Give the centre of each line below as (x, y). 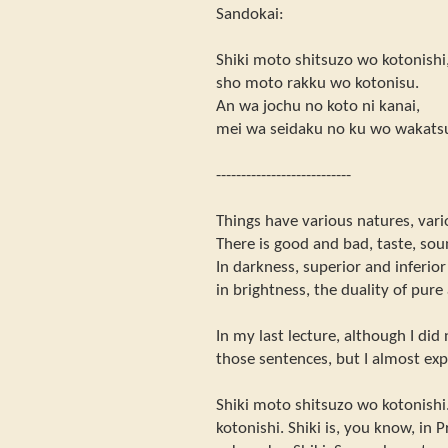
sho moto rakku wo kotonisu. (317, 83)
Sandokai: (250, 14)
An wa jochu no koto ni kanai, (318, 106)
